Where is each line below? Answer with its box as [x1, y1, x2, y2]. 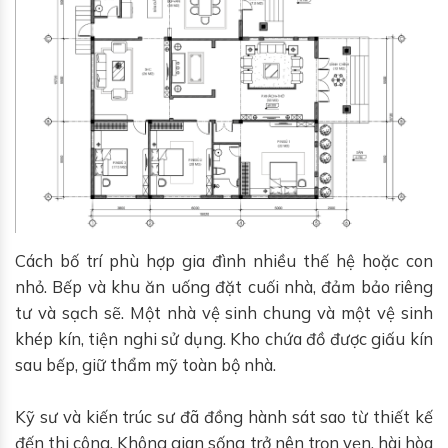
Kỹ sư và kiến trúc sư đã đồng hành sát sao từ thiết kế [15, 406, 433, 428]
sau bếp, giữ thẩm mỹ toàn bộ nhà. [15, 354, 276, 376]
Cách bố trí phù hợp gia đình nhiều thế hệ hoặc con [15, 250, 433, 272]
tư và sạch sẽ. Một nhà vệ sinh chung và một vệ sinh [15, 302, 433, 324]
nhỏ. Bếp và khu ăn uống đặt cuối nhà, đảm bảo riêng [15, 276, 433, 298]
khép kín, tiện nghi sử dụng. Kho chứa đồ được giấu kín [15, 328, 433, 350]
